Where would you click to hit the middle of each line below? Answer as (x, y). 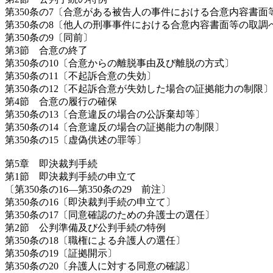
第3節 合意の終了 (46, 51)
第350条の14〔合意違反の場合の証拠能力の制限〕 (115, 127)
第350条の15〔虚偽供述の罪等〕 (76, 140)
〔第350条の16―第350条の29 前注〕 (88, 190)
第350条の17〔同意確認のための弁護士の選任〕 (110, 215)
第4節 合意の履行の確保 (61, 102)
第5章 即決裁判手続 (51, 164)
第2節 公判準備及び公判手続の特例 (85, 228)
